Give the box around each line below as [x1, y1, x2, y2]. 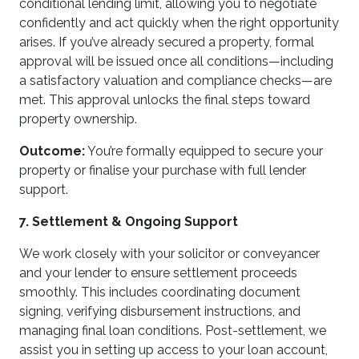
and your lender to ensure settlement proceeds [19, 265, 297, 280]
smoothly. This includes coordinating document [19, 284, 301, 300]
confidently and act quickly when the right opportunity [19, 15, 339, 30]
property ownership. [19, 111, 137, 127]
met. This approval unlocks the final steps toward [19, 92, 310, 107]
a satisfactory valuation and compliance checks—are [19, 73, 332, 88]
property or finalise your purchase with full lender [19, 163, 306, 178]
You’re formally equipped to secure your [85, 143, 323, 159]
